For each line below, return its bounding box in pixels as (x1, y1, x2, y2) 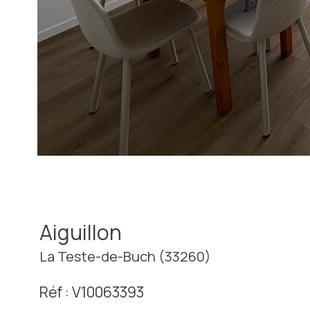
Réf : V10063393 (39, 281, 144, 302)
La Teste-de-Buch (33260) (39, 246, 211, 266)
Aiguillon (39, 217, 122, 246)
